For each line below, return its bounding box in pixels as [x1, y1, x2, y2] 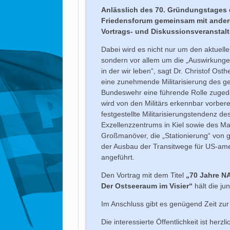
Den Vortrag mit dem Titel [101, 170, 186, 179]
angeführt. [101, 152, 135, 161]
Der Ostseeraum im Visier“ [101, 181, 193, 190]
